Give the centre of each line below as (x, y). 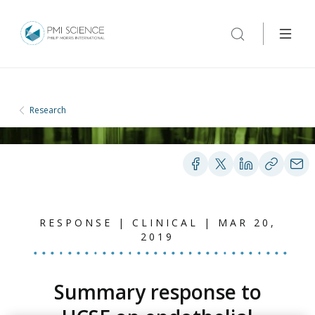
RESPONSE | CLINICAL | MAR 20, (157, 223)
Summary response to (157, 292)
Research (48, 110)
